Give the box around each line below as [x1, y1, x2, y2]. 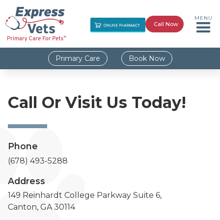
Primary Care [55, 54, 100, 63]
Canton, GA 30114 [8, 202, 75, 212]
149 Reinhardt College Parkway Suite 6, [8, 191, 162, 200]
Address [8, 175, 45, 186]
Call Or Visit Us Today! [8, 93, 186, 112]
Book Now [128, 54, 165, 63]
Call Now [153, 20, 178, 27]
